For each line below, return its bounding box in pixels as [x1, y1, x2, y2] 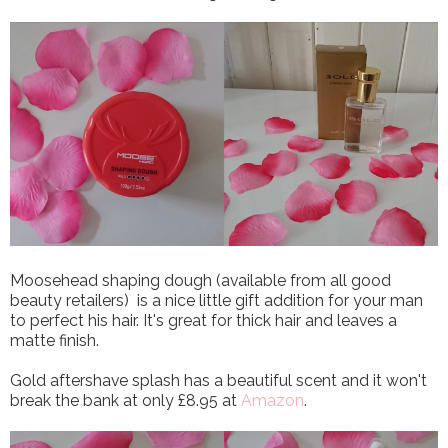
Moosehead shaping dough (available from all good [10, 271, 391, 291]
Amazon [241, 391, 304, 411]
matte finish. [10, 331, 99, 351]
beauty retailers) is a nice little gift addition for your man [10, 291, 423, 311]
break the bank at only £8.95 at [10, 391, 241, 411]
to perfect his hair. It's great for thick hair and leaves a [10, 311, 397, 331]
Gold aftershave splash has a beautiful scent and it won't [10, 371, 427, 391]
